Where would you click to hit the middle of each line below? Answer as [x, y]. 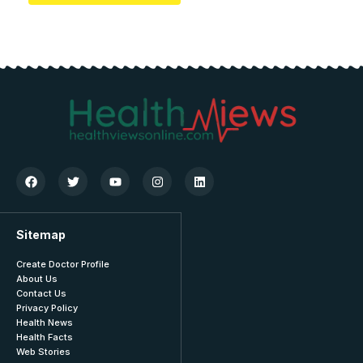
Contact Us [41, 294]
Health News [45, 323]
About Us [37, 279]
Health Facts [45, 337]
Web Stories [43, 352]
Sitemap [41, 235]
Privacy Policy [47, 308]
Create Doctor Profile [63, 265]
